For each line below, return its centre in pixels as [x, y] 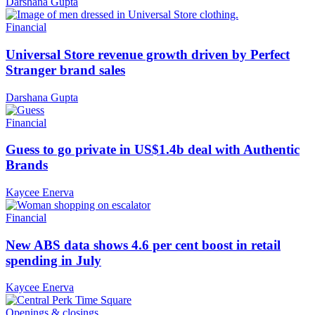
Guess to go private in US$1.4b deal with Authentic [153, 150]
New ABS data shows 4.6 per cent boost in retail [143, 245]
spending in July [53, 260]
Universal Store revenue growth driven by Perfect [148, 54]
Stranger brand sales [65, 70]
